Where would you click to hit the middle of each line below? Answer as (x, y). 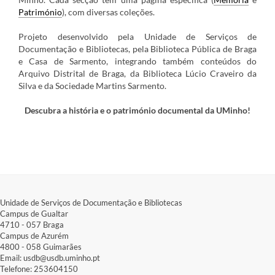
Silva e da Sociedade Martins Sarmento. (92, 86)
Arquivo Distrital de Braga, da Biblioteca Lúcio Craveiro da (137, 74)
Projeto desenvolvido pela (81, 37)
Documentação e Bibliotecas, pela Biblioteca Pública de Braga (137, 49)
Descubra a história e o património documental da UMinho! (137, 110)
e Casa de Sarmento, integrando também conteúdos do (137, 61)
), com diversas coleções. (109, 12)
